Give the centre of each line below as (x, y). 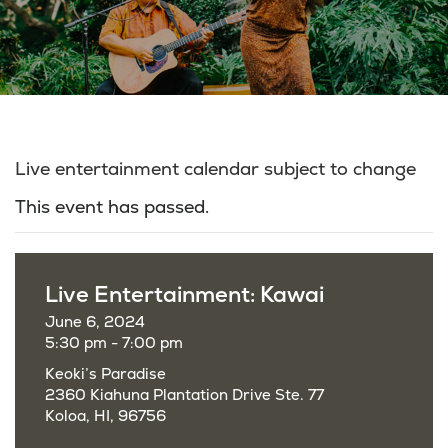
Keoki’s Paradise (105, 374)
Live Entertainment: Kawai (184, 295)
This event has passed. (112, 207)
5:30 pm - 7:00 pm (114, 343)
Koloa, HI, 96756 (105, 416)
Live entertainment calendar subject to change (215, 169)
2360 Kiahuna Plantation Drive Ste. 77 (184, 395)
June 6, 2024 (95, 322)
